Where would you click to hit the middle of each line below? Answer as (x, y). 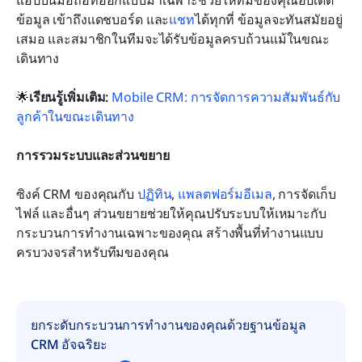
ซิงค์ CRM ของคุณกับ (77, 194)
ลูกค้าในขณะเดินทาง (76, 117)
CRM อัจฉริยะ (69, 345)
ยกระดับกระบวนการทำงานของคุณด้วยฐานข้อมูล (168, 325)
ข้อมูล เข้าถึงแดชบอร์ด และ (93, 20)
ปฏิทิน (154, 194)
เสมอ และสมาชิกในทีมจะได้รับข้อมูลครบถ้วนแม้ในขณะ (173, 39)
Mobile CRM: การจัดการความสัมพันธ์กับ (226, 97)
